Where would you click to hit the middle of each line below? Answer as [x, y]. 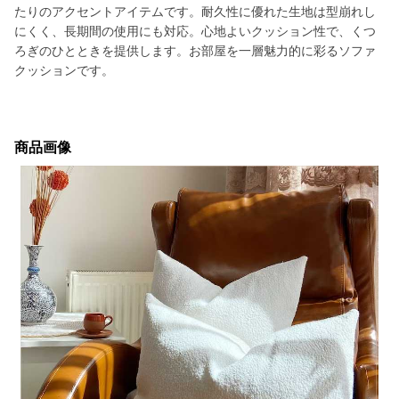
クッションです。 [64, 70]
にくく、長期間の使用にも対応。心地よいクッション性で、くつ [195, 31]
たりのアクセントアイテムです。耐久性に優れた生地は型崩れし [195, 12]
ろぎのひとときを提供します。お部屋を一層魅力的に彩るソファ [195, 51]
